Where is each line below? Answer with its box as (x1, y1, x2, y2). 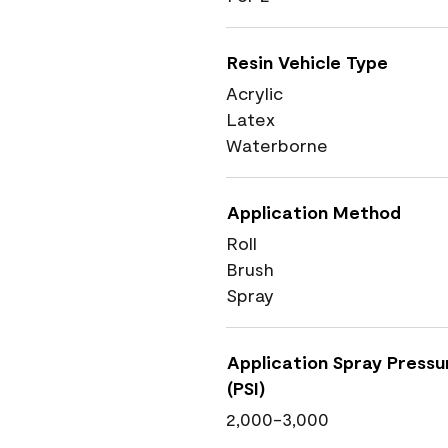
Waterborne (226, 134, 328, 156)
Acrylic (226, 82, 283, 104)
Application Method (227, 201, 401, 223)
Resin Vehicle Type (227, 51, 388, 73)
